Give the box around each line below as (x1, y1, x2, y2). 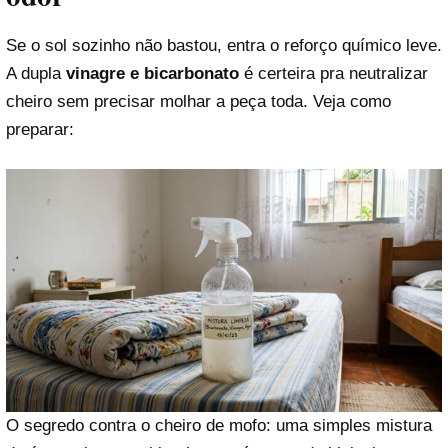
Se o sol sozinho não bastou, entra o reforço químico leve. (6, 35, 442, 55)
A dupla (6, 63, 66, 83)
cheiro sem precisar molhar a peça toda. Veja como (6, 91, 391, 111)
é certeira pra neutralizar (239, 63, 428, 83)
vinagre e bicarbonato (66, 63, 239, 83)
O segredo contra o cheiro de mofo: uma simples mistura (6, 416, 432, 436)
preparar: (6, 119, 74, 139)
